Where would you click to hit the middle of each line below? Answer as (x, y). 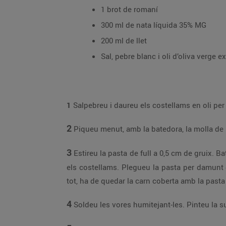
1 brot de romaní (129, 9)
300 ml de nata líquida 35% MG (154, 25)
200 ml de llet (124, 40)
